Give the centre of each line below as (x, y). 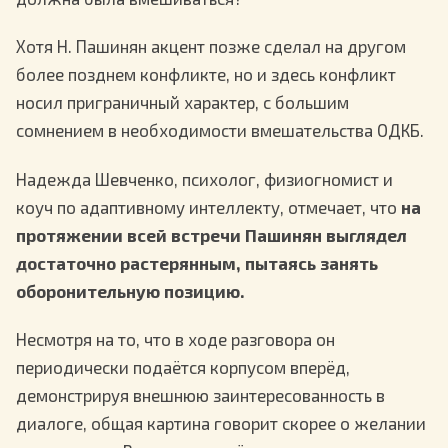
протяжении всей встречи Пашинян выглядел (211, 234)
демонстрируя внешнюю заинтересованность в (200, 395)
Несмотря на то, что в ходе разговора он (175, 339)
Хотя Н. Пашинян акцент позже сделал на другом (211, 46)
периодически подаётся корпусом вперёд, (183, 367)
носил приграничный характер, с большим (182, 102)
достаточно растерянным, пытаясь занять (197, 262)
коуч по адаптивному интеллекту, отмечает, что (208, 206)
